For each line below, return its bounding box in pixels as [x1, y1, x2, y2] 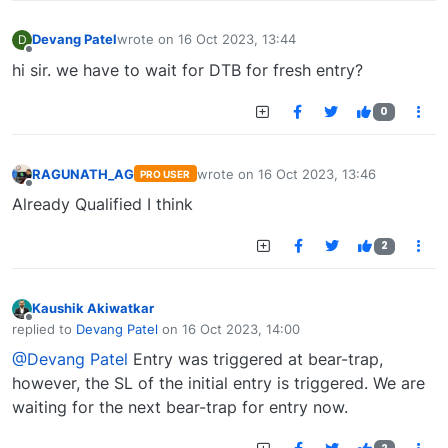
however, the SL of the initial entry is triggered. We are [12, 372, 425, 393]
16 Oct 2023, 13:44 [178, 31, 296, 48]
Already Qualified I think [12, 194, 193, 215]
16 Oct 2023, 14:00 [182, 320, 300, 337]
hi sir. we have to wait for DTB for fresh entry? [12, 59, 363, 80]
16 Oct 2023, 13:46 [257, 165, 376, 182]
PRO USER [140, 168, 191, 180]
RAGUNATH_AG [32, 165, 134, 182]
